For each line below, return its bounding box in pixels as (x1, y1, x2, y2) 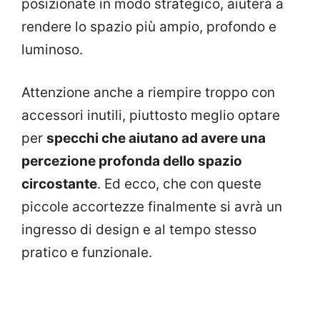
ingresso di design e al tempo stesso (21, 221, 256, 239)
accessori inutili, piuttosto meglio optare (21, 107, 280, 124)
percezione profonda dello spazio (21, 153, 242, 170)
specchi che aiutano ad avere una (46, 130, 266, 147)
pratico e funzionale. (21, 244, 152, 261)
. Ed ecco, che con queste (97, 176, 261, 193)
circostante (21, 176, 97, 193)
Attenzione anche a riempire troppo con (21, 84, 275, 101)
